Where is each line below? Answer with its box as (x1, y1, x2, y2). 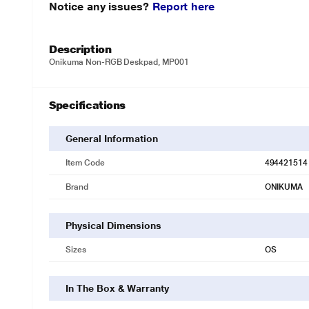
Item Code (66, 158, 105, 168)
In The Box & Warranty (66, 283, 169, 294)
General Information (66, 133, 159, 144)
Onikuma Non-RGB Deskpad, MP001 (49, 57, 189, 67)
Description (49, 43, 112, 56)
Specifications (49, 99, 126, 112)
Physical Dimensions (66, 220, 162, 231)
